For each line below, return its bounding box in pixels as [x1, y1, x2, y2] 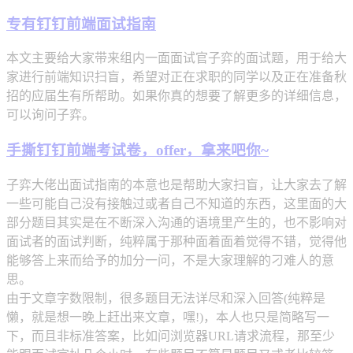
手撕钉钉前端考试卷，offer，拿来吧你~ [6, 142, 269, 159]
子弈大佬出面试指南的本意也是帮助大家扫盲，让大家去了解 [6, 177, 347, 191]
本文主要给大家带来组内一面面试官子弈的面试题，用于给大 [6, 51, 347, 65]
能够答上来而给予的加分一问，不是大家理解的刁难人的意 [6, 253, 334, 267]
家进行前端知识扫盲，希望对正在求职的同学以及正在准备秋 [6, 70, 347, 84]
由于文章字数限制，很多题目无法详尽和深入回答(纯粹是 [6, 291, 325, 305]
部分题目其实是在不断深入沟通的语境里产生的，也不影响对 [6, 215, 347, 229]
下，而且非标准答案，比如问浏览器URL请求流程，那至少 [6, 329, 335, 343]
